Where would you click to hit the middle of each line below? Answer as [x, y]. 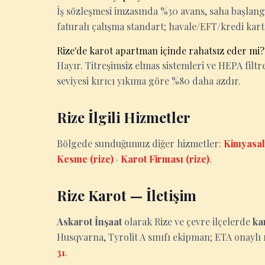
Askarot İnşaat [89, 222]
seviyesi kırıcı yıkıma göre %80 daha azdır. [149, 81]
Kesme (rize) [85, 159]
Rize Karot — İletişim [127, 195]
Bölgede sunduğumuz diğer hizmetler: [140, 143]
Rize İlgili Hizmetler [124, 117]
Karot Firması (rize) [165, 159]
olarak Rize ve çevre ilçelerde [187, 222]
